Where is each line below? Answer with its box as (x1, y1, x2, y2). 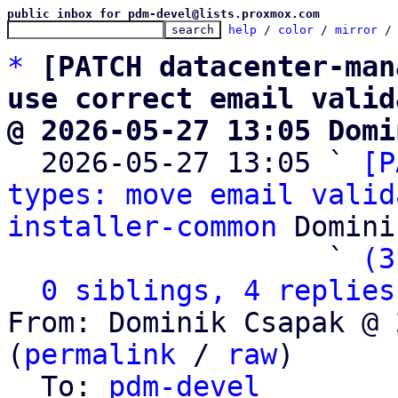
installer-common (7, 211, 277, 243)
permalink (24, 338, 176, 370)
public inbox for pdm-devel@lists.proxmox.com (7, 7, 320, 20)
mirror (335, 23, 378, 36)
